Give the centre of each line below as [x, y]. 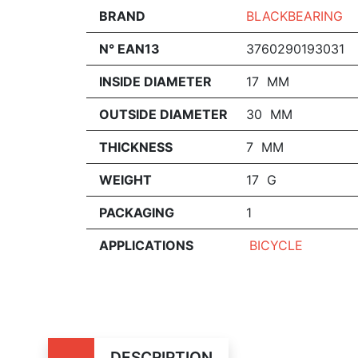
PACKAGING [137, 213]
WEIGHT [125, 180]
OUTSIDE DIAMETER [163, 114]
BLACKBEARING [294, 16]
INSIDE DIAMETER [155, 82]
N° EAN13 [129, 49]
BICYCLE [276, 245]
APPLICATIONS [146, 245]
